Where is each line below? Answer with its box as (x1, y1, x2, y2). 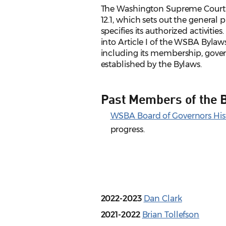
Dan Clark (143, 194, 182, 204)
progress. (110, 125, 145, 135)
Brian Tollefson (142, 210, 200, 220)
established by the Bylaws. (100, 60, 202, 70)
